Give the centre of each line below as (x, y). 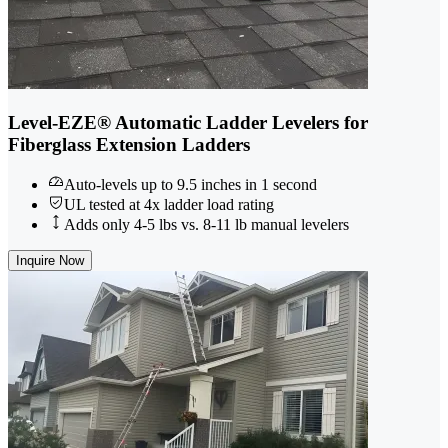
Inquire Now (50, 261)
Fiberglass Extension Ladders (129, 144)
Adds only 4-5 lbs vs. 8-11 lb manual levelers (206, 225)
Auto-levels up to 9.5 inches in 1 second (190, 185)
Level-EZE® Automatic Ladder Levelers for (188, 122)
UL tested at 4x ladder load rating (169, 205)
